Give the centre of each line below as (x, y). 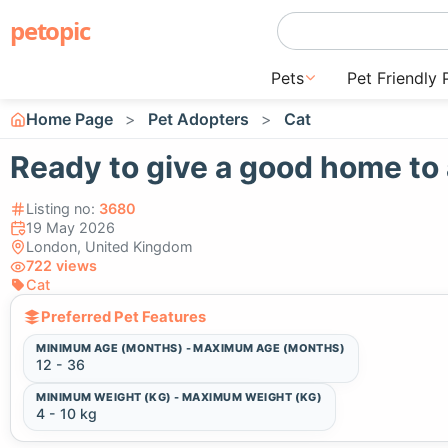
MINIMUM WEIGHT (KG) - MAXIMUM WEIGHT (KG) (179, 396)
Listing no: (62, 209)
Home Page (69, 119)
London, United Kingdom (109, 247)
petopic (50, 30)
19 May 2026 (70, 228)
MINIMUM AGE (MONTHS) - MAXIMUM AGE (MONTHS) (191, 348)
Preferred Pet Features (123, 316)
